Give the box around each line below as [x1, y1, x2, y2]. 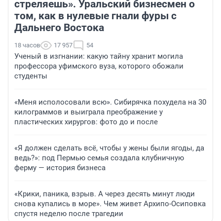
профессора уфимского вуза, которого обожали [14, 62, 184, 71]
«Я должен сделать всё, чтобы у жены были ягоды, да [14, 144, 204, 153]
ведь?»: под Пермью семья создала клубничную [14, 153, 184, 163]
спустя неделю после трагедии [14, 209, 123, 219]
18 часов [14, 41, 40, 49]
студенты [14, 72, 47, 81]
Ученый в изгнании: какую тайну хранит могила [14, 52, 183, 61]
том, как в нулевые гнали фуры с [14, 10, 177, 22]
